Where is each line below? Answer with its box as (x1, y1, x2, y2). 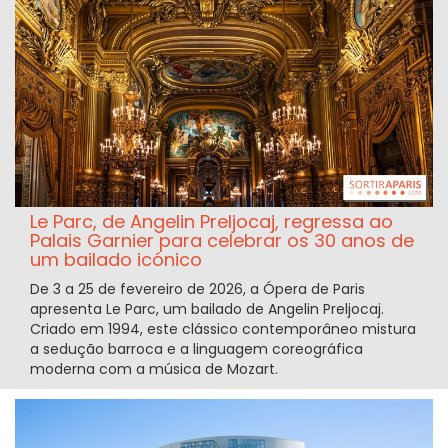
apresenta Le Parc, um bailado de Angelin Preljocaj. (30, 299, 384, 320)
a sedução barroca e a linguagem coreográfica (30, 339, 363, 360)
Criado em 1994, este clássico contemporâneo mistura (30, 319, 416, 340)
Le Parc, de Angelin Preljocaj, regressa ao (30, 209, 393, 235)
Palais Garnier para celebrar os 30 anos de (30, 228, 414, 254)
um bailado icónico (30, 247, 202, 273)
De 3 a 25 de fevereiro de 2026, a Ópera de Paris (30, 279, 365, 300)
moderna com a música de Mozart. (30, 359, 278, 380)
